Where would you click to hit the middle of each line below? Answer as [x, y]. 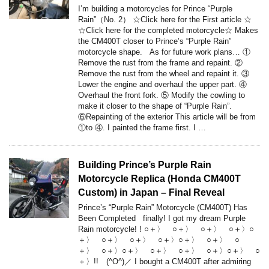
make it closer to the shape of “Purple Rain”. [155, 106]
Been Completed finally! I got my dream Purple [162, 218]
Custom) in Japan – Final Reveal [151, 192]
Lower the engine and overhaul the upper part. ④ [162, 84]
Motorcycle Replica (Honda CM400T [159, 178]
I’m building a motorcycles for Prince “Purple [155, 8]
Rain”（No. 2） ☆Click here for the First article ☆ [165, 19]
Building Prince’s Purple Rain [145, 165]
